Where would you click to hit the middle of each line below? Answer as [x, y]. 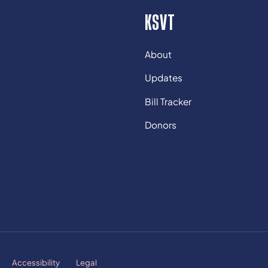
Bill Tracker [168, 101]
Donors [160, 125]
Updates [163, 78]
